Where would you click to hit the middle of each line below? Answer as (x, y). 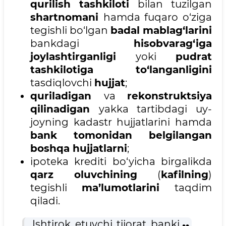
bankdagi (82, 44)
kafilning (185, 175)
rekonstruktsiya (169, 96)
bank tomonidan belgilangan (121, 135)
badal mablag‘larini (161, 31)
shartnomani (67, 17)
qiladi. (45, 201)
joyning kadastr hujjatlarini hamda (121, 122)
